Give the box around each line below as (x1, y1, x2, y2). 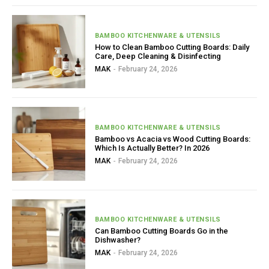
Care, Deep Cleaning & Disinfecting (95, 51, 222, 61)
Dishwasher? (95, 235, 141, 245)
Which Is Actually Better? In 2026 (95, 144, 210, 153)
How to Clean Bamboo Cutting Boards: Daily (95, 42, 250, 52)
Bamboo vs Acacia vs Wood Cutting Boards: (95, 134, 251, 144)
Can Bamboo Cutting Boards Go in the (95, 226, 229, 236)
